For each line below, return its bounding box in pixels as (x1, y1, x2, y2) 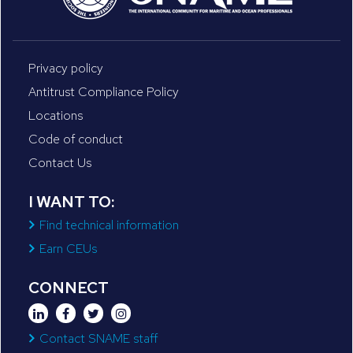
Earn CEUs (39, 240, 97, 257)
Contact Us (28, 154, 91, 171)
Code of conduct (28, 131, 123, 147)
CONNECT (28, 277, 109, 298)
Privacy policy (28, 60, 103, 76)
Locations (28, 107, 83, 124)
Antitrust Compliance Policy (28, 84, 179, 100)
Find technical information (39, 217, 179, 233)
